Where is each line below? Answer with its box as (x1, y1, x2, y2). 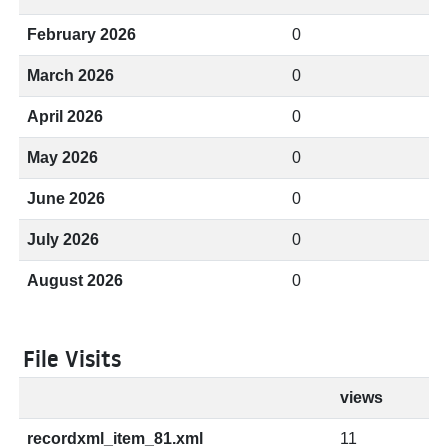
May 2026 (27, 149, 98, 166)
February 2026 (27, 26, 136, 43)
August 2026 (27, 272, 123, 289)
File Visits (23, 343, 121, 375)
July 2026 (27, 231, 99, 248)
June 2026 (27, 190, 105, 207)
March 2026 (27, 67, 114, 84)
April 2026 (27, 108, 103, 125)
